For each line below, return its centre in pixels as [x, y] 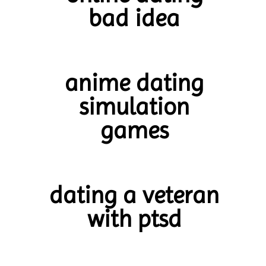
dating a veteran [134, 195]
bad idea [134, 18]
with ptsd [134, 218]
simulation [134, 107]
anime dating [134, 83]
